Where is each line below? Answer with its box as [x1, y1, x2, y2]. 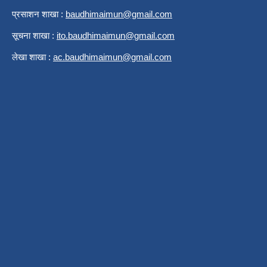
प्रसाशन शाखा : [12, 8, 66, 19]
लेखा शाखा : [12, 51, 53, 62]
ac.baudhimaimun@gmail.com [53, 51, 172, 62]
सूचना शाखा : [12, 30, 57, 41]
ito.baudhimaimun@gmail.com [57, 30, 175, 41]
